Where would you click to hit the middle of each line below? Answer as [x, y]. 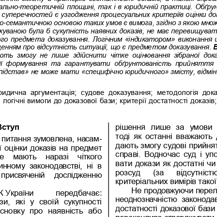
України [21, 192]
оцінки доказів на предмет [54, 147]
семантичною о [32, 22]
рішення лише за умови [165, 126]
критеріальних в [145, 181]
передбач [73, 192]
